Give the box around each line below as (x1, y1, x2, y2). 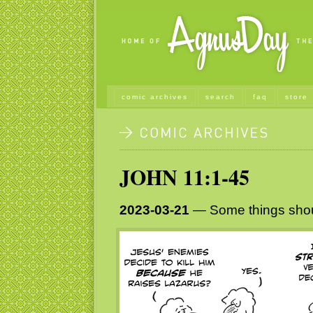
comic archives (121, 93, 188, 101)
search (205, 93, 235, 101)
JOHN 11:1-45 (119, 161, 249, 192)
